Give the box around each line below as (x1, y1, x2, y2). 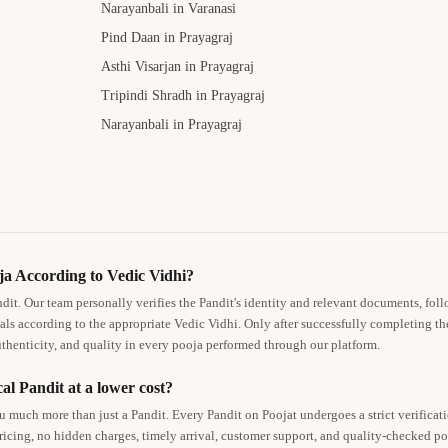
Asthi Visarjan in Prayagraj (100, 59, 254, 75)
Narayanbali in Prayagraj (100, 117, 242, 133)
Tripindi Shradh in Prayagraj (100, 88, 265, 104)
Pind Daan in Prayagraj (100, 30, 233, 46)
